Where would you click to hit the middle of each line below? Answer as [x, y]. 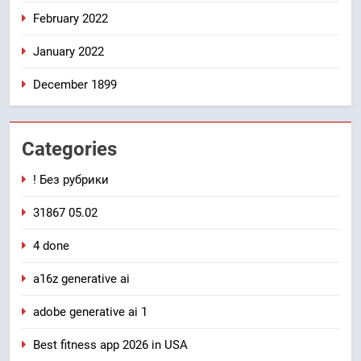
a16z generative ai [81, 278]
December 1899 [75, 84]
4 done [51, 245]
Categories [69, 149]
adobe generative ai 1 [90, 311]
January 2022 [68, 51]
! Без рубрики [71, 179]
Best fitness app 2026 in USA [110, 344]
